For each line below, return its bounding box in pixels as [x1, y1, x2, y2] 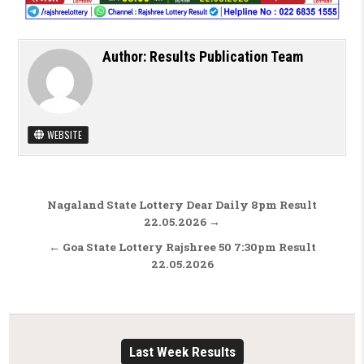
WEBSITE [44, 127, 82, 141]
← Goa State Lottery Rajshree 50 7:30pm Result [48, 239, 316, 254]
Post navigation [16, 191, 193, 222]
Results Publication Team [149, 47, 303, 65]
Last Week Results [128, 343, 236, 360]
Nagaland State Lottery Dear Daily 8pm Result [47, 197, 317, 212]
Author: [102, 47, 149, 65]
